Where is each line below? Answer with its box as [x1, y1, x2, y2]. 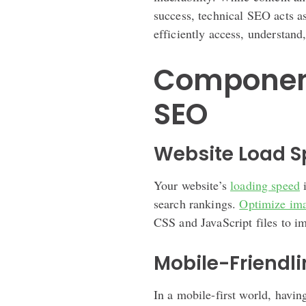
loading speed [230, 176, 301, 193]
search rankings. [153, 195, 240, 212]
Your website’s [153, 176, 231, 193]
